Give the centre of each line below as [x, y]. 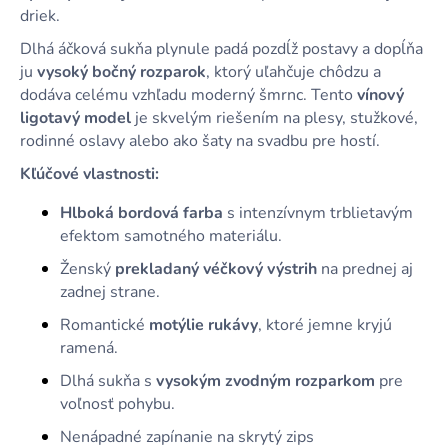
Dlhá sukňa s [108, 381]
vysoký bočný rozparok [121, 71]
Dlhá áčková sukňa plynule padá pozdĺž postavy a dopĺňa [221, 48]
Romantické [104, 325]
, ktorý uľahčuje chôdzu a [293, 71]
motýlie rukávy [203, 325]
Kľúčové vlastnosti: [89, 173]
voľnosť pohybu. [117, 404]
